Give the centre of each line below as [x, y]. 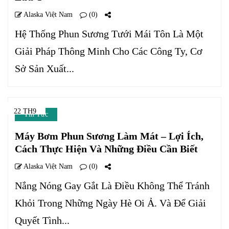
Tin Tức [36, 114]
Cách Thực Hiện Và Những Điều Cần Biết [106, 149]
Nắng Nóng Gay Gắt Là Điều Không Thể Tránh [112, 186]
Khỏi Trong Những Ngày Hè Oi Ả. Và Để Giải [110, 203]
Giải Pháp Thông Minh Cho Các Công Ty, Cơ [109, 51]
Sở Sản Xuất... [44, 68]
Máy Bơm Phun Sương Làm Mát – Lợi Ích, [109, 136]
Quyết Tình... [42, 220]
